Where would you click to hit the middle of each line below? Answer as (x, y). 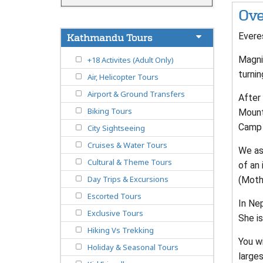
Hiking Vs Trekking (121, 230)
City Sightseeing (116, 128)
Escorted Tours (114, 196)
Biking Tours (110, 111)
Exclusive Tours (115, 213)
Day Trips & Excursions (128, 179)
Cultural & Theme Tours (130, 162)
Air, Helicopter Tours (123, 77)
